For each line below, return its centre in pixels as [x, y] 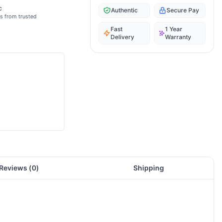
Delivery [123, 37]
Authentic [125, 10]
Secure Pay [183, 10]
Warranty [178, 37]
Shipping [149, 168]
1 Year [174, 29]
